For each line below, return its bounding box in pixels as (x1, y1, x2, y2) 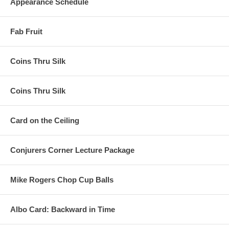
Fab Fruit (10, 27, 42, 36)
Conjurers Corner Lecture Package (10, 146, 134, 155)
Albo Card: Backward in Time (10, 205, 115, 214)
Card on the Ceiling (10, 116, 79, 125)
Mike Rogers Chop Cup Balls (10, 175, 113, 185)
